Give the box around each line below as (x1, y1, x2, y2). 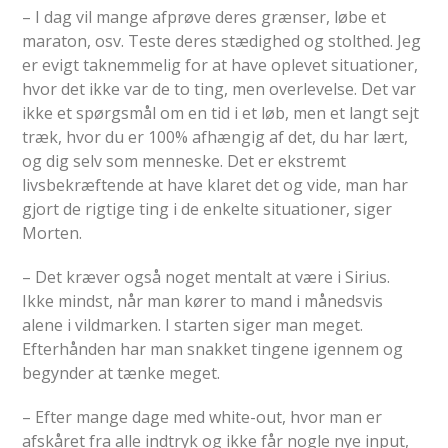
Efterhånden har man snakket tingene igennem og (22, 337, 404, 360)
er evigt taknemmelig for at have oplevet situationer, (22, 53, 419, 76)
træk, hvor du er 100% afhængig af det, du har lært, (22, 125, 409, 148)
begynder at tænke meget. (22, 361, 221, 384)
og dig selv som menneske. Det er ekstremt (22, 149, 347, 172)
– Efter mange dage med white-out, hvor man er (22, 405, 383, 428)
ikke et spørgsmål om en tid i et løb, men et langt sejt (22, 101, 420, 124)
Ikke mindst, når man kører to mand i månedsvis (22, 289, 384, 312)
